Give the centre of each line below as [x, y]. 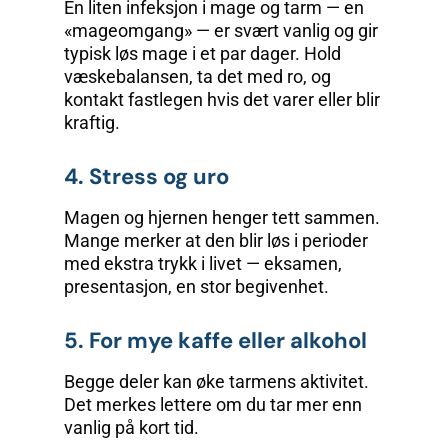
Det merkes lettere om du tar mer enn [213, 405]
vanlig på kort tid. [131, 428]
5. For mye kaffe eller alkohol [215, 341]
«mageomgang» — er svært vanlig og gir [221, 31]
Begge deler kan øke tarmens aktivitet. [216, 382]
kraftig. [92, 123]
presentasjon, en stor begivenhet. [196, 287]
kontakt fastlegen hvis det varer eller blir [222, 100]
